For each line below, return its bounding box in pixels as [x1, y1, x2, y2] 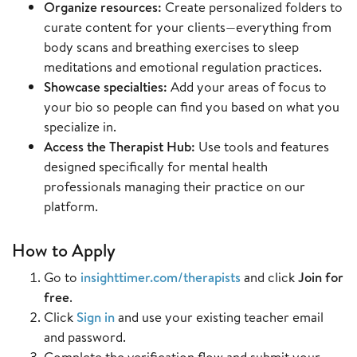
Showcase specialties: [44, 77, 167, 96]
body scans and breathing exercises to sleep [44, 37, 299, 57]
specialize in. [44, 117, 116, 136]
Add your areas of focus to [167, 77, 327, 96]
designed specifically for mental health [44, 157, 268, 176]
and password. [44, 328, 126, 347]
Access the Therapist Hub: [44, 137, 195, 156]
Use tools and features [195, 137, 329, 156]
